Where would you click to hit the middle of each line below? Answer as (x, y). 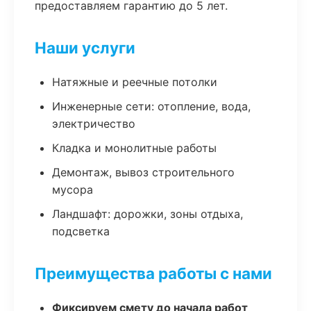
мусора (73, 190)
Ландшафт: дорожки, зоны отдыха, (148, 214)
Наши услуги (85, 48)
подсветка (81, 231)
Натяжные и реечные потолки (135, 82)
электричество (94, 124)
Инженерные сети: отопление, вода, (151, 106)
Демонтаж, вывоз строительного (143, 172)
